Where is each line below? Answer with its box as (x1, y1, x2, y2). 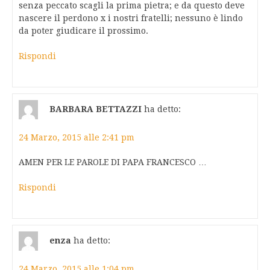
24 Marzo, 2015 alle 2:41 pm (19, 133, 134, 143)
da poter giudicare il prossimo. (19, 26, 148, 36)
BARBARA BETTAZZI (49, 104, 142, 114)
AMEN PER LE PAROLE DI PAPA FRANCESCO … (19, 157, 207, 168)
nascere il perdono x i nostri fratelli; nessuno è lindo (19, 13, 243, 24)
